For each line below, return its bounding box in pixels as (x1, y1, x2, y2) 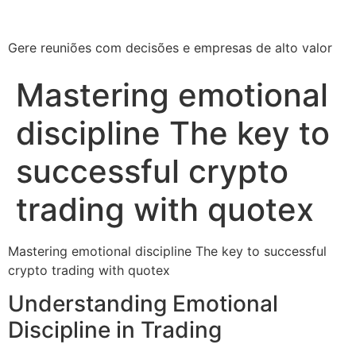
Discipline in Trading (8, 316, 222, 344)
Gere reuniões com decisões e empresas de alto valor (8, 40, 332, 56)
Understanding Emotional (8, 290, 278, 318)
